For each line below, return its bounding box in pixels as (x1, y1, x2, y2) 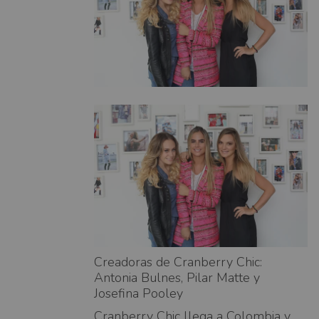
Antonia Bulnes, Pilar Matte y (94, 268, 260, 286)
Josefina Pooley (94, 284, 183, 302)
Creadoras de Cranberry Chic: (94, 253, 262, 271)
